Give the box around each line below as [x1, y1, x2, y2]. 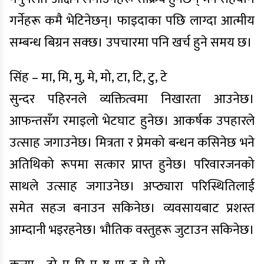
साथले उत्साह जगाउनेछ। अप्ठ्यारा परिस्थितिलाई [9, 176, 255, 197]
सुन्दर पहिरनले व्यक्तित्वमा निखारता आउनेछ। [9, 88, 255, 110]
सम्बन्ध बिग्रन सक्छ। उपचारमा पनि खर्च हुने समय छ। [9, 32, 252, 54]
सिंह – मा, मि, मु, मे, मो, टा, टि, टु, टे [9, 67, 167, 88]
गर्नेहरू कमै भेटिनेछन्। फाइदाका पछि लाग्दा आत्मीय [9, 10, 255, 32]
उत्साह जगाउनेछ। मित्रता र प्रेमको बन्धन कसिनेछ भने [9, 132, 255, 154]
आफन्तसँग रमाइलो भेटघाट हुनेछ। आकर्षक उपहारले [9, 110, 255, 132]
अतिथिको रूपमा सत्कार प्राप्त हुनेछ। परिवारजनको [9, 154, 255, 176]
